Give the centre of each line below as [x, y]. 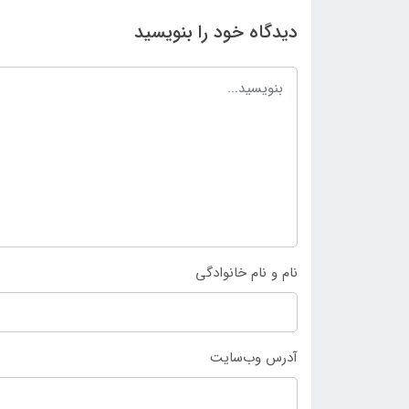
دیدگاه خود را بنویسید [216, 33]
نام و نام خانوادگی [246, 273]
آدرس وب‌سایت [254, 357]
